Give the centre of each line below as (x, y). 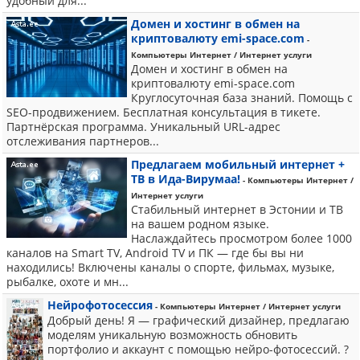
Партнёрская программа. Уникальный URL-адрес (143, 127)
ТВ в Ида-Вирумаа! (186, 179)
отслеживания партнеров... (83, 141)
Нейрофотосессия (100, 305)
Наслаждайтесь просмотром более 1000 (241, 238)
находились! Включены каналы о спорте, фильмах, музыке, (170, 267)
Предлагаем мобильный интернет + (238, 164)
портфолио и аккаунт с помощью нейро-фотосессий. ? (198, 349)
